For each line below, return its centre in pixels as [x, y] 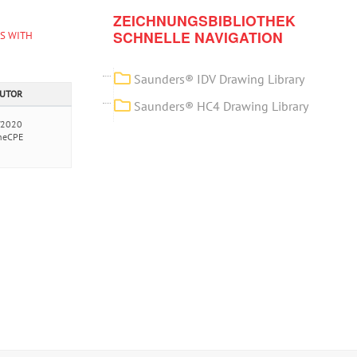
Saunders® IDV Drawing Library [220, 79]
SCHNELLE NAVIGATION [198, 37]
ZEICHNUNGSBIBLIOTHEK [205, 20]
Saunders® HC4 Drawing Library [222, 106]
